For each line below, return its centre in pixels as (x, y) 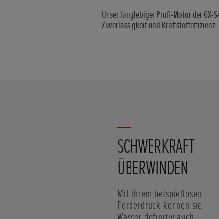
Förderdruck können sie (160, 206)
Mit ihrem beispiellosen (160, 194)
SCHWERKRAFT (156, 147)
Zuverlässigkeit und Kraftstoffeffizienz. (160, 26)
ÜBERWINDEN (153, 168)
